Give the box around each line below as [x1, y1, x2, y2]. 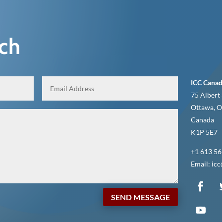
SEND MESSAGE [111, 192, 170, 202]
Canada [190, 115, 214, 124]
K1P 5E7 [190, 127, 218, 136]
